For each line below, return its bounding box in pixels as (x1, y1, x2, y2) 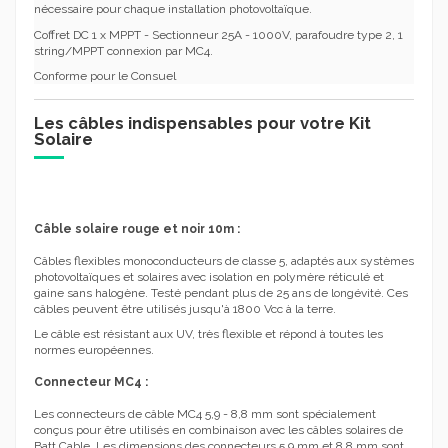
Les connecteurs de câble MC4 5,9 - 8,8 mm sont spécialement (34, 407, 376, 422)
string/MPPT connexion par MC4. (34, 43, 213, 58)
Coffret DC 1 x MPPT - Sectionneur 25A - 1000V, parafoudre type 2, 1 (34, 27, 403, 42)
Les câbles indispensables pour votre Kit (34, 113, 371, 134)
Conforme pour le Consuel (34, 69, 176, 84)
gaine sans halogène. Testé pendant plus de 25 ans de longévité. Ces (34, 285, 408, 300)
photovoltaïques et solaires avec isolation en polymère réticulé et (34, 269, 384, 284)
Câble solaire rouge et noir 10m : (34, 221, 243, 236)
